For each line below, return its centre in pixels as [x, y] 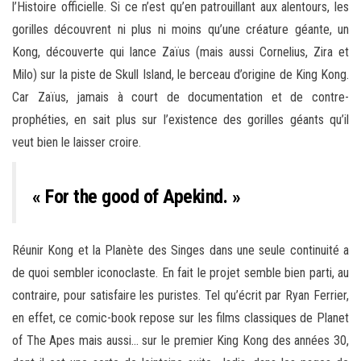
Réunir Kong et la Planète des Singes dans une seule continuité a [180, 251]
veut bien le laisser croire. [77, 143]
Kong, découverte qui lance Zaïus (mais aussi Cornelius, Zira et [180, 52]
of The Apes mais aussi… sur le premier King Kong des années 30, [180, 341]
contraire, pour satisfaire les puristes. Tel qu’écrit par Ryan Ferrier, [180, 296]
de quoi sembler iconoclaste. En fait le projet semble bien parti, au [180, 273]
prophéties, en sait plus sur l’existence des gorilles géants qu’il [180, 120]
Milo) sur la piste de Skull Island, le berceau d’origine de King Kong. [180, 75]
